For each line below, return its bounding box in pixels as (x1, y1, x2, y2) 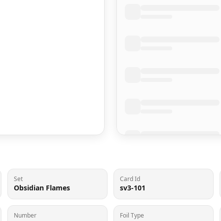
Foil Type (120, 211, 144, 220)
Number (14, 211, 37, 220)
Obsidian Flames (14, 183, 70, 192)
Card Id (120, 175, 140, 183)
